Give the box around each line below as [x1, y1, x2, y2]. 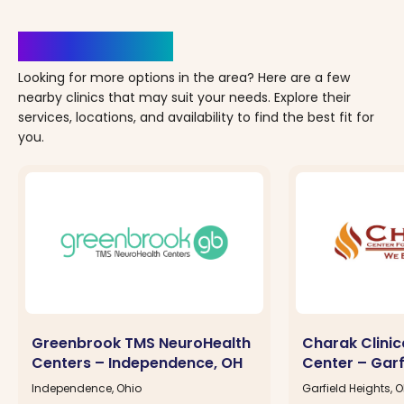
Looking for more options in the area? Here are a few [18, 68, 350, 87]
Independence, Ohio [32, 381, 142, 396]
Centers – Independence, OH [32, 353, 243, 373]
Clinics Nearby [18, 31, 173, 61]
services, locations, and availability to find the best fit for [18, 107, 374, 126]
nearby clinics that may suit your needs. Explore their [18, 87, 351, 106]
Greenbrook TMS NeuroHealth [32, 333, 251, 353]
